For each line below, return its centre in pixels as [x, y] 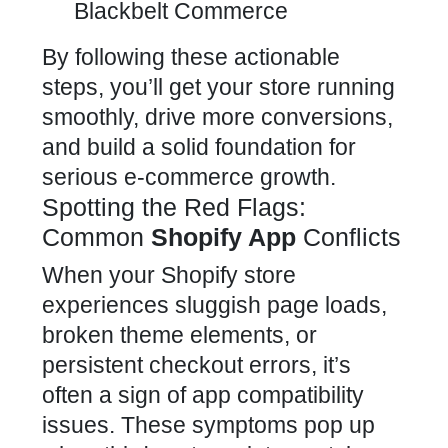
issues [75, 425]
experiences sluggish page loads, [214, 305]
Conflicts [348, 237]
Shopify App [223, 237]
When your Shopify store [169, 275]
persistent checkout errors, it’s [196, 365]
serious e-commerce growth [186, 177]
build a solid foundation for [221, 147]
